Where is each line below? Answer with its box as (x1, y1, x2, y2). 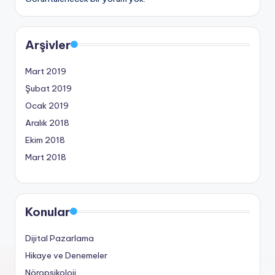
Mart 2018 (25, 152, 66, 163)
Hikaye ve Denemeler (25, 250, 107, 261)
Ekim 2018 (25, 134, 65, 146)
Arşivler (25, 37, 71, 53)
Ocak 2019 (25, 100, 69, 112)
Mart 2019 (25, 66, 66, 77)
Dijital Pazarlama (25, 233, 94, 244)
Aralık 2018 (25, 117, 69, 129)
